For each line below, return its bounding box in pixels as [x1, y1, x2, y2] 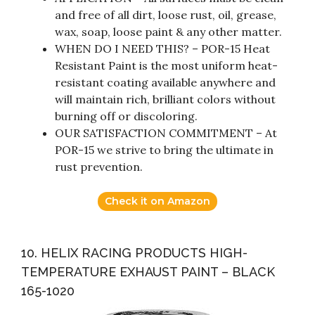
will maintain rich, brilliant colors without [55, 92, 276, 107]
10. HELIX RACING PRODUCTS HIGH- [21, 245, 247, 261]
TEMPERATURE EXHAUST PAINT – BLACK [21, 264, 275, 280]
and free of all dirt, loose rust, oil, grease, [55, 8, 276, 22]
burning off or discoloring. [55, 109, 198, 124]
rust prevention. [55, 160, 143, 174]
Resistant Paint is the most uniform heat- [55, 58, 278, 73]
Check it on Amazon [105, 195, 210, 208]
